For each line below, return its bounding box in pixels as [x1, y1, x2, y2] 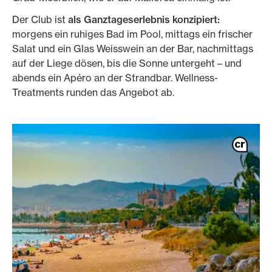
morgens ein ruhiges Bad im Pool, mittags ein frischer [12, 28, 253, 40]
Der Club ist [12, 13, 66, 25]
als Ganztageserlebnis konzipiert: [66, 13, 220, 25]
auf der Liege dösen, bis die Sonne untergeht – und [12, 57, 242, 69]
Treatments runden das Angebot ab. [12, 86, 174, 98]
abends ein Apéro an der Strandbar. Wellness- [12, 72, 218, 84]
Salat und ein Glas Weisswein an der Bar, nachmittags [12, 42, 253, 55]
